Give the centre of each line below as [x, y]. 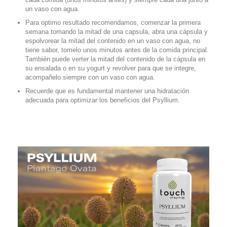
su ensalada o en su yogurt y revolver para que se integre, [111, 68]
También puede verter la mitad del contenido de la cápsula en [115, 59]
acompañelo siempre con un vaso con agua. [90, 77]
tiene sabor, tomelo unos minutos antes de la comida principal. [117, 50]
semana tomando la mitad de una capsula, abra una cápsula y [117, 31]
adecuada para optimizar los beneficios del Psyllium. [103, 100]
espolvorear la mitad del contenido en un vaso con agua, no [113, 41]
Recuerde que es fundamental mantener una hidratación [107, 91]
